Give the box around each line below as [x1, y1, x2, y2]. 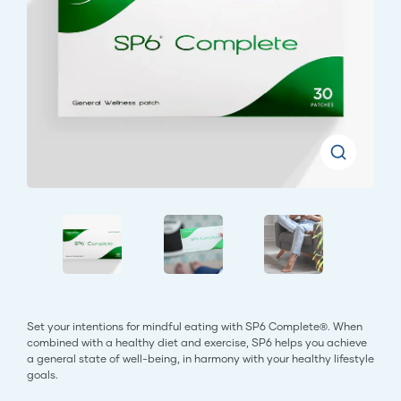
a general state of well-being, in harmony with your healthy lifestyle [27, 352, 374, 366]
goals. [27, 368, 58, 382]
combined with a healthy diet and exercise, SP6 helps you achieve [27, 336, 367, 350]
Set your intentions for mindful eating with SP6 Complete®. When [27, 320, 363, 334]
